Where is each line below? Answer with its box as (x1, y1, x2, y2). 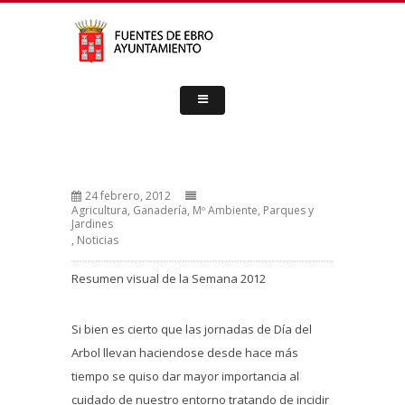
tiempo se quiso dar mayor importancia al (71, 368, 299, 384)
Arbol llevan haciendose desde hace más (71, 344, 298, 361)
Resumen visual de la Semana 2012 (71, 270, 266, 287)
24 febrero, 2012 (85, 188, 171, 203)
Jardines (71, 216, 113, 231)
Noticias (77, 232, 118, 248)
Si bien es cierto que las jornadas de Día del (71, 321, 312, 337)
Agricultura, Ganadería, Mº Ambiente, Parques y (71, 202, 314, 218)
